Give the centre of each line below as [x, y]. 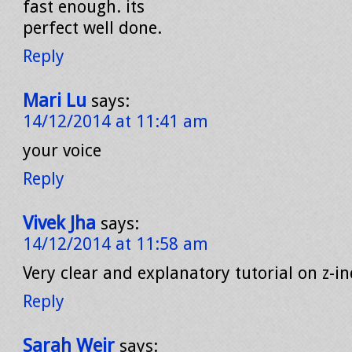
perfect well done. [92, 28]
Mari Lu [55, 101]
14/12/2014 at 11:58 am [115, 244]
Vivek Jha [59, 223]
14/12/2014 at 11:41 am [115, 121]
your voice [62, 150]
